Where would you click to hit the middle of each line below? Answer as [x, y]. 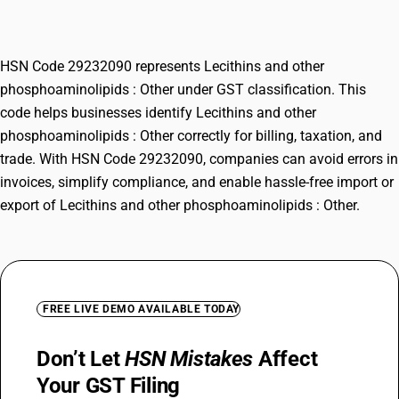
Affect [285, 359]
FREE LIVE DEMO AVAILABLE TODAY [141, 309]
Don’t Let [81, 359]
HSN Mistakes [189, 359]
